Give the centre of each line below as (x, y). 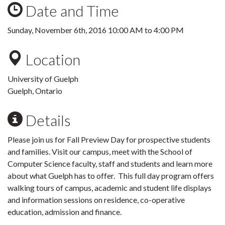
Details (47, 120)
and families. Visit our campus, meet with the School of (100, 151)
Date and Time (71, 11)
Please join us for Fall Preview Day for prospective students (109, 139)
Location (51, 59)
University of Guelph (43, 79)
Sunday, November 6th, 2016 (58, 30)
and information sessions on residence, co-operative (96, 200)
